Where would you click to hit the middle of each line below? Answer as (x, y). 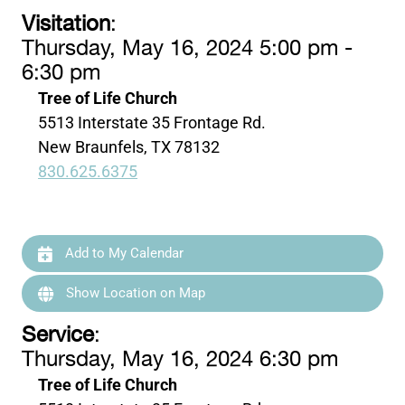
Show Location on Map (134, 293)
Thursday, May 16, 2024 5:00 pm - (188, 49)
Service (58, 335)
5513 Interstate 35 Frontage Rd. (152, 123)
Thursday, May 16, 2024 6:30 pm (180, 360)
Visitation (66, 25)
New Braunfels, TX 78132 (129, 147)
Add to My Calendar (123, 254)
